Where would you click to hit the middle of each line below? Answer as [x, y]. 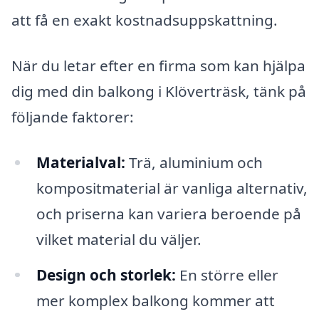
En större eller [227, 274]
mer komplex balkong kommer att [155, 300]
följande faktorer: [73, 116]
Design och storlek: [106, 274]
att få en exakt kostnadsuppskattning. [145, 20]
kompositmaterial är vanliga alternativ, [172, 188]
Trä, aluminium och [194, 162]
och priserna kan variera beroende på [168, 213]
